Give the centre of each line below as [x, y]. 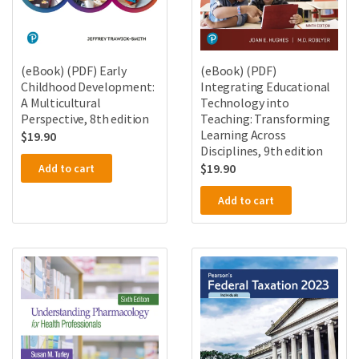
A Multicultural [61, 102]
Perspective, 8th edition [85, 118]
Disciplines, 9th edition [262, 150]
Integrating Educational [266, 86]
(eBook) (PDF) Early [74, 70]
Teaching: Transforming [265, 118]
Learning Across [243, 134]
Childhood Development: [88, 86]
